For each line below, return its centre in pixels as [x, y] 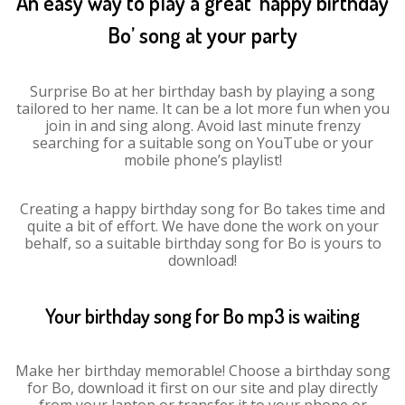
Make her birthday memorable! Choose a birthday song [202, 371]
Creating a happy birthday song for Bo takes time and [202, 209]
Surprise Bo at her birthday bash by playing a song [202, 91]
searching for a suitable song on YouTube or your [202, 143]
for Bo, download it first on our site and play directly [202, 388]
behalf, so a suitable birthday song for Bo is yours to [202, 243]
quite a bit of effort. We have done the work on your [202, 226]
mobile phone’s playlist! [202, 160]
